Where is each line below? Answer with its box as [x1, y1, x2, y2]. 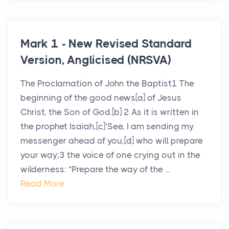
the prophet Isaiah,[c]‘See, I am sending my [20, 121, 194, 132]
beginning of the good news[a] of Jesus [20, 93, 181, 103]
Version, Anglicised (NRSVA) [20, 53, 171, 67]
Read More [20, 178, 64, 189]
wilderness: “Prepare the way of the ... [20, 164, 170, 175]
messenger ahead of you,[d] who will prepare [20, 135, 203, 146]
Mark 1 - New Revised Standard [20, 37, 192, 51]
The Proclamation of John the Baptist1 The [20, 78, 194, 89]
